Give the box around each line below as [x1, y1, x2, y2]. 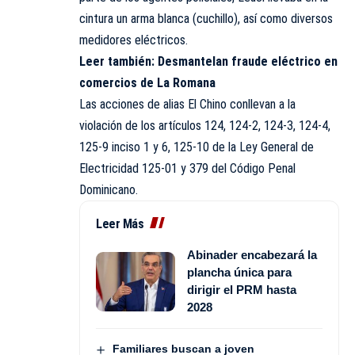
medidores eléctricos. [79, 32, 188, 48]
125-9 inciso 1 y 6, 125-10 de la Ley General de [79, 139, 314, 155]
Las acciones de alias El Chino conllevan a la [79, 97, 296, 113]
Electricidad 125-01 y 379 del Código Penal [79, 161, 296, 177]
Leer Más [96, 216, 143, 232]
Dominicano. [79, 182, 138, 198]
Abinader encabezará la [187, 248, 317, 262]
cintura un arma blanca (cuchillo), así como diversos [79, 11, 333, 27]
